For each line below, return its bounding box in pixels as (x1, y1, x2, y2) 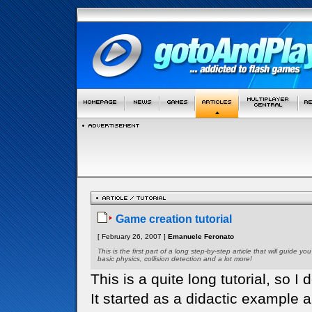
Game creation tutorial (113, 213, 232, 225)
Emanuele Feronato (168, 233, 234, 240)
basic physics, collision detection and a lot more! (97, 255, 252, 263)
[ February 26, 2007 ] (97, 233, 168, 240)
